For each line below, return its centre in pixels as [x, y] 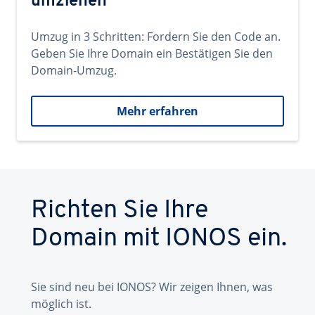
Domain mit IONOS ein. [159, 239]
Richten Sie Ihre [120, 211]
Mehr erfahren [157, 111]
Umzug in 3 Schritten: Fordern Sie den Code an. [156, 37]
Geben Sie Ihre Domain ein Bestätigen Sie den [152, 53]
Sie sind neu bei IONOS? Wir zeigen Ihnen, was [152, 287]
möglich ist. [61, 304]
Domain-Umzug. [74, 70]
